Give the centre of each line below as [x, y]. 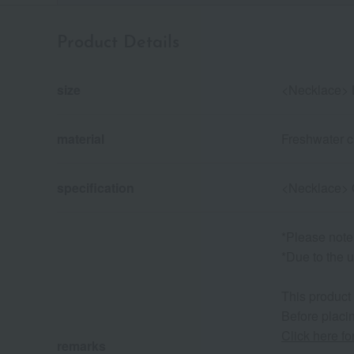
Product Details [118, 43]
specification [96, 188]
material [81, 139]
